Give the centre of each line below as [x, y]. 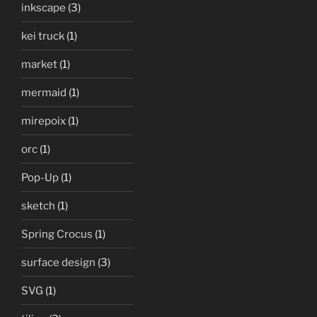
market [39, 64]
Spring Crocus [57, 234]
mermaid [44, 92]
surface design [58, 262]
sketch [38, 206]
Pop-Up [40, 177]
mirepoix [44, 121]
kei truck [43, 36]
